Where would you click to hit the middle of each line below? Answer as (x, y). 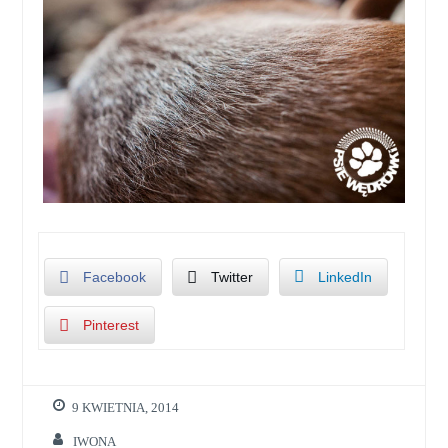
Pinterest (111, 324)
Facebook (115, 276)
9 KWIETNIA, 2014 (126, 408)
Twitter (232, 276)
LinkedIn (345, 276)
